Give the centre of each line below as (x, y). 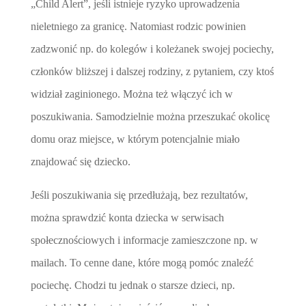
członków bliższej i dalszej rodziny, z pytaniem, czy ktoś (152, 71)
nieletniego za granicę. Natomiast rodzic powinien (138, 26)
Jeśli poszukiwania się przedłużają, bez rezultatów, (139, 195)
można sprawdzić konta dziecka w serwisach (127, 217)
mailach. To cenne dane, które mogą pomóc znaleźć (142, 262)
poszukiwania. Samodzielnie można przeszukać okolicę (150, 116)
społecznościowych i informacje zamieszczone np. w (144, 240)
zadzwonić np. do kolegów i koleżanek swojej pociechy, (152, 48)
